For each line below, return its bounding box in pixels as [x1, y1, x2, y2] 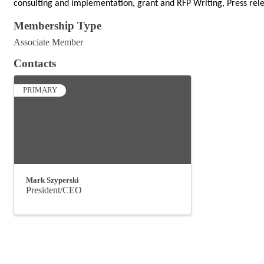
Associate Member [14, 37, 83, 48]
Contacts [14, 57, 56, 70]
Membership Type [14, 19, 101, 32]
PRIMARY [23, 86, 57, 95]
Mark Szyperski [26, 176, 79, 185]
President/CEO [26, 185, 82, 196]
